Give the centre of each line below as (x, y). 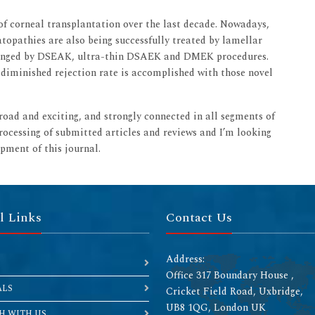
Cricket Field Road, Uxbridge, (234, 292)
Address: (185, 259)
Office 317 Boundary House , (230, 276)
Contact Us (199, 218)
